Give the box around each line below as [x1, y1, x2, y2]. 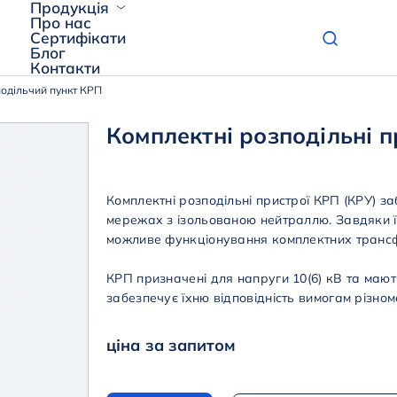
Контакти [29, 58, 100, 77]
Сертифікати [29, 28, 126, 47]
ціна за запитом [106, 334, 237, 355]
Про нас [29, 13, 91, 32]
